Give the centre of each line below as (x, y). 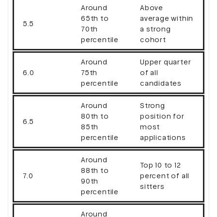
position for (162, 116)
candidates (161, 83)
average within (167, 18)
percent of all (165, 176)
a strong (155, 29)
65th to (95, 18)
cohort (153, 39)
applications (163, 137)
